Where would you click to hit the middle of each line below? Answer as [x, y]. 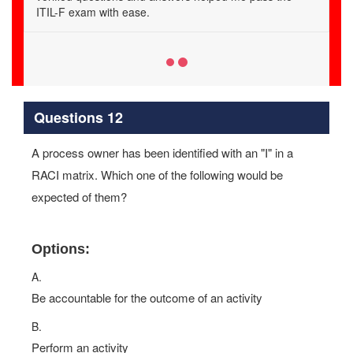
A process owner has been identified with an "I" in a [162, 152]
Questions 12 [78, 117]
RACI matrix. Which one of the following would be [157, 175]
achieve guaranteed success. [109, 12]
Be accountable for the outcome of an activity [147, 297]
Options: [61, 249]
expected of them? [79, 197]
